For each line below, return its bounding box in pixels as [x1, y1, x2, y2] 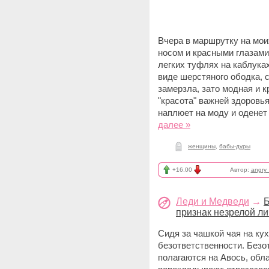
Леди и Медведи [176, 196, 249, 207]
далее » [158, 119, 190, 130]
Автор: [229, 166, 251, 173]
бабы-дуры [219, 143, 250, 150]
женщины [188, 143, 216, 150]
